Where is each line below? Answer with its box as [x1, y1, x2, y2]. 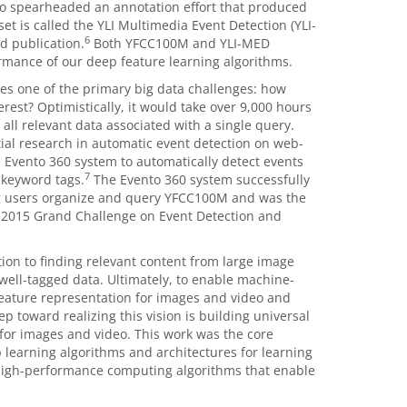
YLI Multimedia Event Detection [96, 16, 287, 34]
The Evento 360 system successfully [89, 171, 310, 188]
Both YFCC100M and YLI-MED [89, 35, 270, 52]
